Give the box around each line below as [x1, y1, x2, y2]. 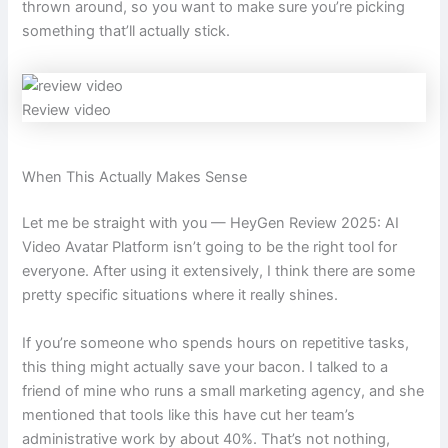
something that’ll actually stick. [22, 22, 231, 41]
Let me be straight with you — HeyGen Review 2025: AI [22, 214, 400, 233]
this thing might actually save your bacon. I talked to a [22, 357, 389, 376]
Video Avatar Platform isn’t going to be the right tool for [22, 238, 398, 257]
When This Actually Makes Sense [22, 168, 248, 187]
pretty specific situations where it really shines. [22, 286, 339, 305]
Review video [22, 100, 112, 119]
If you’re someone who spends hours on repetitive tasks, [22, 333, 410, 352]
